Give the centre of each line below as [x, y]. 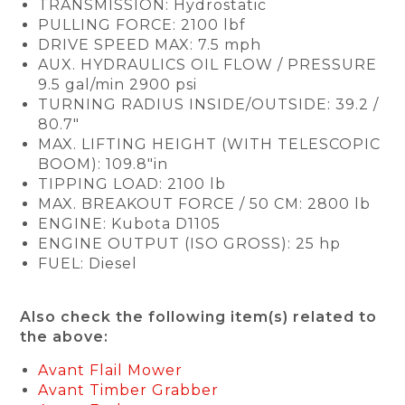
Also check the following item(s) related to [199, 317]
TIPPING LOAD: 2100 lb [132, 184]
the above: [65, 337]
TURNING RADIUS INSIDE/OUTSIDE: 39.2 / [209, 104]
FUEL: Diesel [88, 264]
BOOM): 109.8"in [104, 164]
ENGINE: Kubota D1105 [130, 224]
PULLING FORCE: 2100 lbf [142, 25]
